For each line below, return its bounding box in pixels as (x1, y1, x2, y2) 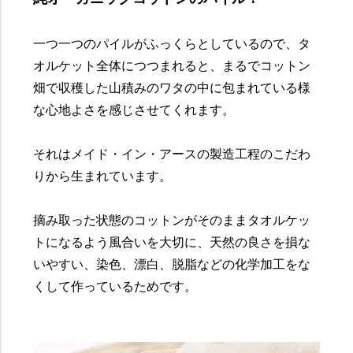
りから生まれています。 (33, 169, 173, 184)
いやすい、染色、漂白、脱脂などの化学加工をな (33, 258, 311, 272)
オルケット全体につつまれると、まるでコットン (33, 59, 311, 73)
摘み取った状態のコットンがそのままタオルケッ (33, 214, 311, 228)
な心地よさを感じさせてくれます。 (33, 103, 236, 117)
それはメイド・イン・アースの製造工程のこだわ (33, 147, 311, 162)
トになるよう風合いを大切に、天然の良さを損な (33, 236, 311, 250)
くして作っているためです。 (33, 280, 198, 294)
